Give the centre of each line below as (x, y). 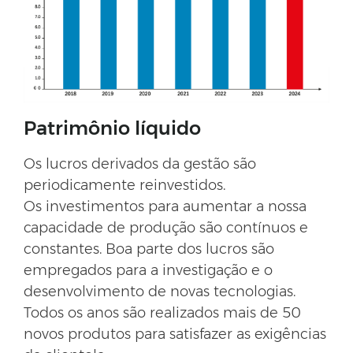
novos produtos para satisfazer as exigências (175, 334)
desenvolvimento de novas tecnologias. (160, 291)
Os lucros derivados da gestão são (140, 163)
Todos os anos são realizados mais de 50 (162, 312)
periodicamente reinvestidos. (124, 185)
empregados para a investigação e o (148, 270)
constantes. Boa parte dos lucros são (149, 249)
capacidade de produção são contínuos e (166, 227)
